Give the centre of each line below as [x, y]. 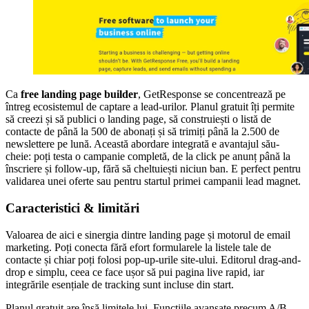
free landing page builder [79, 94]
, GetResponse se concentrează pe [212, 94]
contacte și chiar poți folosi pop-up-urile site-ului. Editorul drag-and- [153, 259]
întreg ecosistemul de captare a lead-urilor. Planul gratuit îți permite [150, 107]
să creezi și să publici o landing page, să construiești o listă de [138, 119]
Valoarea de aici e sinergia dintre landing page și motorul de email [148, 235]
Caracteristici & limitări [72, 208]
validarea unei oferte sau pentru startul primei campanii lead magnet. [153, 181]
